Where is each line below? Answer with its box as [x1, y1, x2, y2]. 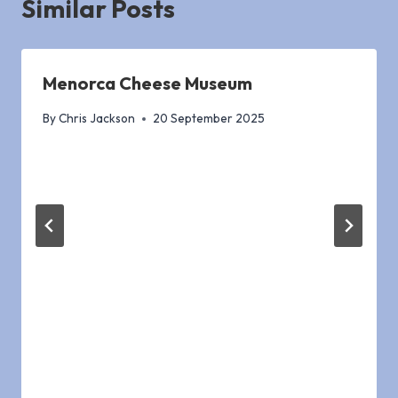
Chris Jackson [59, 110, 136, 127]
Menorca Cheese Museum [43, 72, 252, 95]
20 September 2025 [153, 110, 266, 127]
